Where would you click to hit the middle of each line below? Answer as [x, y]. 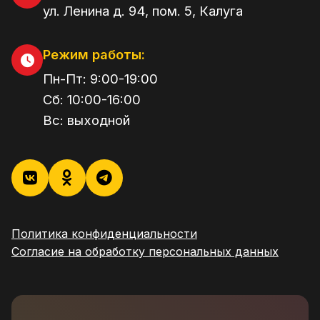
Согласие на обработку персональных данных [145, 252]
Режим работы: [94, 55]
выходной [99, 120]
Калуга [221, 11]
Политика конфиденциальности [104, 234]
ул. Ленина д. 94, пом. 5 [117, 11]
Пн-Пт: [66, 79]
